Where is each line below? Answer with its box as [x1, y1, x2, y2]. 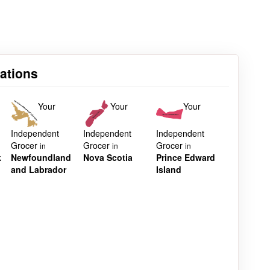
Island [156, 163, 182, 176]
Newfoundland [10, 151, 71, 164]
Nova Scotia [83, 151, 133, 164]
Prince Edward [156, 151, 216, 164]
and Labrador [10, 163, 66, 176]
